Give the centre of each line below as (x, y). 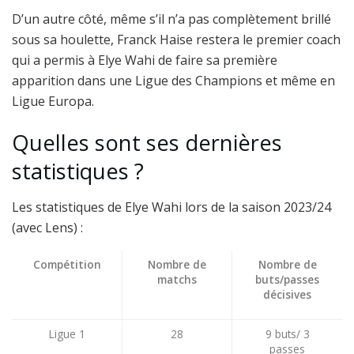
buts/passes (287, 279)
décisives (287, 294)
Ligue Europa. (53, 101)
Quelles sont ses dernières (147, 143)
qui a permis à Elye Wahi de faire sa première (145, 60)
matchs (177, 279)
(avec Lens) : (47, 227)
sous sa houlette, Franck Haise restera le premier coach (176, 39)
